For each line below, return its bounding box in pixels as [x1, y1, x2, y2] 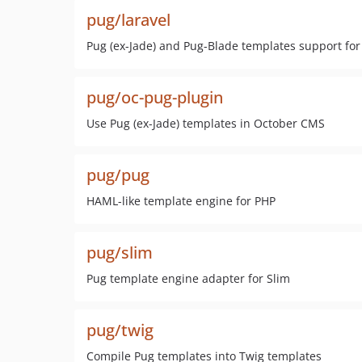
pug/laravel [86, 9, 170, 31]
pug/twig [86, 319, 154, 341]
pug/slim [86, 242, 153, 263]
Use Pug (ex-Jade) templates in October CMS [86, 116, 325, 131]
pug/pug [86, 164, 149, 186]
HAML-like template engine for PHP [86, 193, 276, 208]
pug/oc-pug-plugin [86, 86, 223, 108]
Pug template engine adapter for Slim [86, 271, 290, 286]
